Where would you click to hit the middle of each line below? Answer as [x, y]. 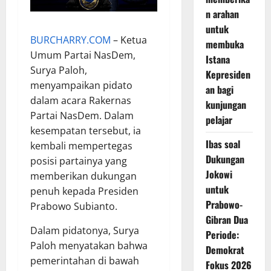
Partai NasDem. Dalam [82, 115]
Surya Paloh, [59, 70]
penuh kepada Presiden [84, 191]
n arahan [222, 14]
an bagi [219, 90]
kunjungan [226, 105]
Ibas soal [223, 144]
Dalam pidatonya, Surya [85, 230]
